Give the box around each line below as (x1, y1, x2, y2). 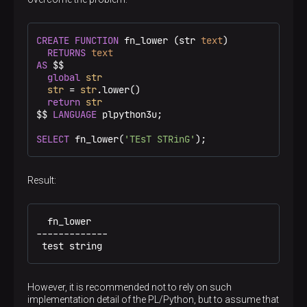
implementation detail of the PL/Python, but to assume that (27, 294, 279, 305)
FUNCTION (75, 34, 119, 47)
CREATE (36, 34, 69, 47)
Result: (27, 175, 56, 186)
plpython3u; (97, 108, 162, 121)
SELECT (36, 133, 69, 145)
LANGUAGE (53, 108, 97, 121)
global (47, 71, 80, 84)
